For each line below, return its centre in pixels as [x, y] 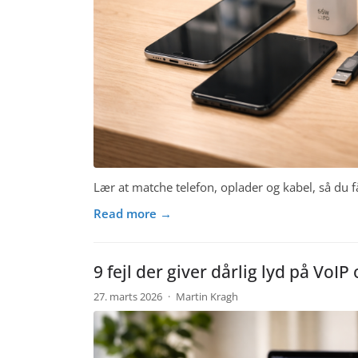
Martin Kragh [207, 297]
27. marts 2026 [129, 297]
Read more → [133, 213]
